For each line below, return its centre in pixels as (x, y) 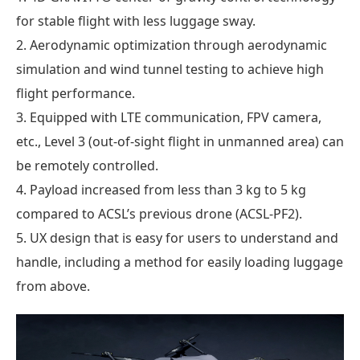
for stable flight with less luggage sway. (136, 20)
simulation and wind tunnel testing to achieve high (170, 69)
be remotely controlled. (87, 165)
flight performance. (76, 93)
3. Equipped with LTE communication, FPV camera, (169, 117)
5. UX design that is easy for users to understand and (177, 237)
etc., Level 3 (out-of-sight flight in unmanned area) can (180, 141)
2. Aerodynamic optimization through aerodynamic (172, 45)
